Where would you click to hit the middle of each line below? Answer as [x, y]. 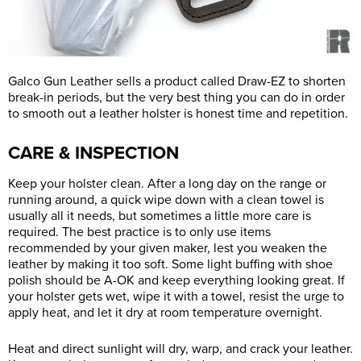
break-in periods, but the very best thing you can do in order [176, 98]
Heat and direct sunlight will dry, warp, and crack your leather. [180, 349]
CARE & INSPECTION [93, 153]
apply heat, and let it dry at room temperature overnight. [165, 313]
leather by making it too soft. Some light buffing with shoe [170, 265]
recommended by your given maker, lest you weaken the [168, 249]
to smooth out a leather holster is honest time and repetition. [178, 114]
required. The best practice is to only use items [139, 232]
